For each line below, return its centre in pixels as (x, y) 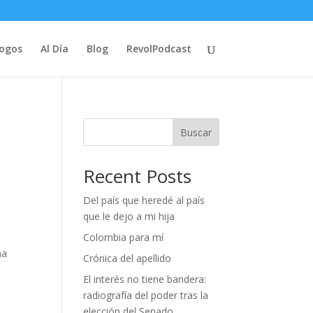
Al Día (54, 49)
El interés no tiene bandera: (145, 279)
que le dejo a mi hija (129, 216)
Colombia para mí (124, 237)
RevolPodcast (159, 49)
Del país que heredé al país (144, 200)
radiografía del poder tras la (146, 295)
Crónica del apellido (128, 258)
